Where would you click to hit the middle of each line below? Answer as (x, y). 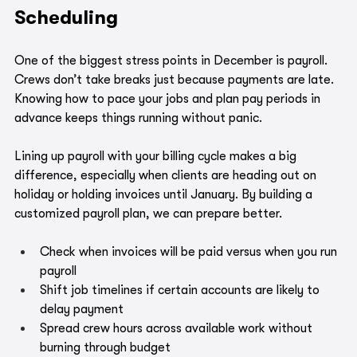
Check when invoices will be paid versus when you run (190, 252)
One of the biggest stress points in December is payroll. (173, 61)
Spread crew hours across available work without (178, 329)
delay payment (82, 310)
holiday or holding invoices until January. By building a (165, 195)
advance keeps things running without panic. (138, 118)
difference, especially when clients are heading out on (167, 176)
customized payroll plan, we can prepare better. (148, 214)
